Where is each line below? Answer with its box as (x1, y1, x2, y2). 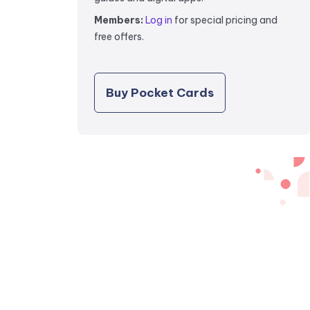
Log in (145, 14, 172, 27)
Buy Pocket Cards (106, 85, 214, 101)
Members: (94, 14, 143, 27)
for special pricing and (172, 14, 277, 27)
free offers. (94, 30, 144, 44)
